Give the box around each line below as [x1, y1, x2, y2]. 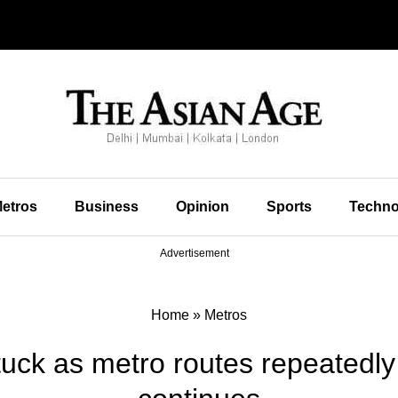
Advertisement [160, 247, 229, 259]
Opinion [175, 199, 229, 214]
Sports [266, 199, 312, 214]
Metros [204, 307, 247, 322]
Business [74, 199, 139, 214]
